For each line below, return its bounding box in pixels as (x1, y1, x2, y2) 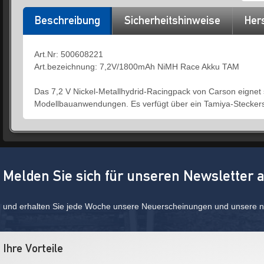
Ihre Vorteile (3, 241, 63, 255)
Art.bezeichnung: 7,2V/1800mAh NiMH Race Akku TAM (34, 62, 239, 71)
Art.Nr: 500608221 (34, 49, 103, 59)
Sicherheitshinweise (124, 14, 220, 27)
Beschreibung (35, 14, 100, 27)
